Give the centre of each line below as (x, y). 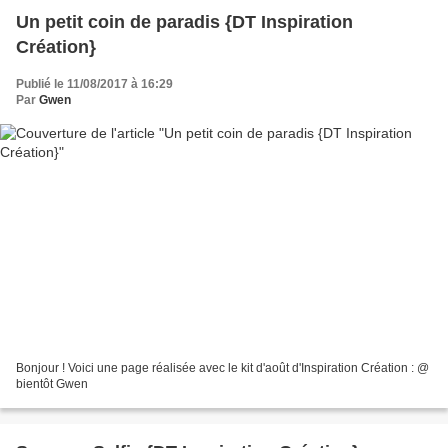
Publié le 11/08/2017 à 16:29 (94, 84)
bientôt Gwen (52, 383)
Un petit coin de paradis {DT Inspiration (184, 22)
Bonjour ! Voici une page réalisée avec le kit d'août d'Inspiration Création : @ (222, 367)
